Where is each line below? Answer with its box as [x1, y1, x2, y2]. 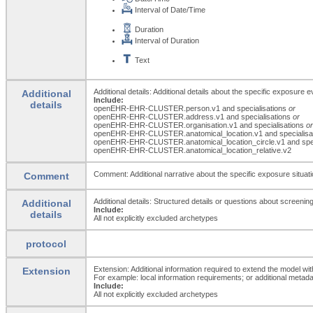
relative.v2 [256, 145, 291, 154]
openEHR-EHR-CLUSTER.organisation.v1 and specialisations [94, 120, 306, 129]
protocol [26, 238, 66, 249]
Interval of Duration [133, 36, 199, 45]
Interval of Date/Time [133, 5, 205, 14]
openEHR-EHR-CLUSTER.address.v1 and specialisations [94, 112, 293, 121]
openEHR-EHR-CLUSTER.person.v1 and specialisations [94, 103, 289, 112]
